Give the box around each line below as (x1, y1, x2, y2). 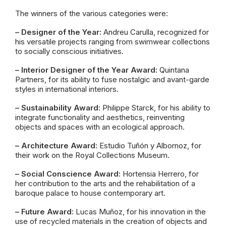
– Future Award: (15, 207, 74, 216)
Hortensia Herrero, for (121, 169, 199, 179)
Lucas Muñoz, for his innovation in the (74, 207, 206, 216)
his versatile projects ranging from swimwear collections (15, 37, 210, 46)
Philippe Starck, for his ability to (100, 103, 210, 112)
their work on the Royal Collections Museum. (15, 150, 169, 160)
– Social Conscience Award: (15, 169, 121, 179)
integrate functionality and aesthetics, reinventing (15, 112, 185, 122)
